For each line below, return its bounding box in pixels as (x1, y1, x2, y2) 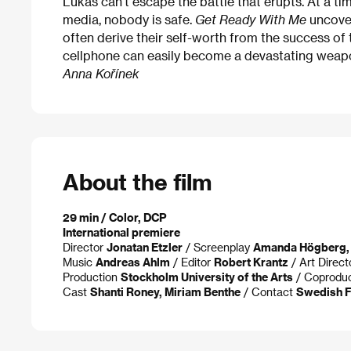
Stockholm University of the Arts (121, 270, 293, 284)
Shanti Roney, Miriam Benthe (90, 284, 241, 299)
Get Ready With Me (195, 12, 306, 27)
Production (63, 270, 121, 284)
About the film (63, 168, 212, 195)
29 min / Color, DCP (63, 210, 167, 224)
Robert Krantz (214, 255, 288, 269)
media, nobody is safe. (63, 12, 195, 27)
